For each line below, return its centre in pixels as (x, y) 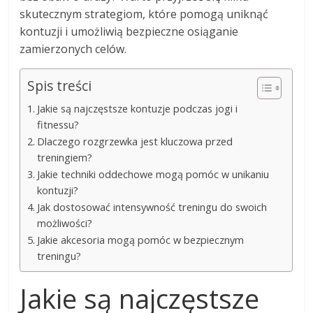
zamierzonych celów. (73, 49)
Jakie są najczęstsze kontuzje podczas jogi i (138, 108)
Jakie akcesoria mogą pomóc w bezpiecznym (141, 240)
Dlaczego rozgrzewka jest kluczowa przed (135, 141)
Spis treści (60, 85)
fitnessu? (58, 124)
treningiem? (65, 157)
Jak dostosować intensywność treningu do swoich (152, 207)
